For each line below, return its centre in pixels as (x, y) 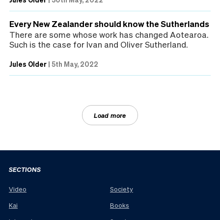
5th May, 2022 (75, 64)
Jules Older (28, 64)
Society (122, 189)
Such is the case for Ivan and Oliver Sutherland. (98, 44)
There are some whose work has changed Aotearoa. (109, 34)
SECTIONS (25, 169)
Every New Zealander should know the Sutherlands (109, 23)
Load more (110, 115)
